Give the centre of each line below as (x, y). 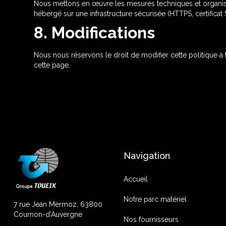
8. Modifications (95, 33)
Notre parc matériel (155, 199)
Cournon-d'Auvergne (48, 215)
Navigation (147, 156)
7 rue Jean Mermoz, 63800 (58, 205)
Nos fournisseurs (151, 219)
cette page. (52, 65)
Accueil (135, 179)
